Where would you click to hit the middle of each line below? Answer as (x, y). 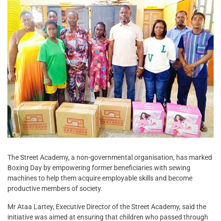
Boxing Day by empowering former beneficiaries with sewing (99, 168)
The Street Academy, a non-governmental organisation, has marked (110, 158)
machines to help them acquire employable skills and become (100, 178)
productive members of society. (55, 189)
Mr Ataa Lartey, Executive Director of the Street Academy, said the (107, 207)
